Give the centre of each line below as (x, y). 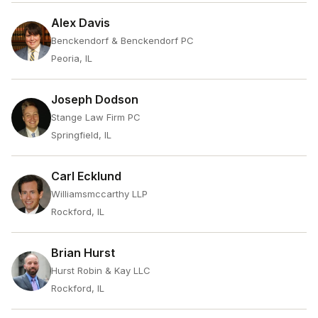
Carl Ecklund (86, 176)
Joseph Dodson (95, 99)
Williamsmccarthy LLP (99, 194)
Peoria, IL (72, 58)
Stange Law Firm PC (96, 117)
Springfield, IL (81, 135)
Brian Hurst (83, 253)
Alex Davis (81, 23)
